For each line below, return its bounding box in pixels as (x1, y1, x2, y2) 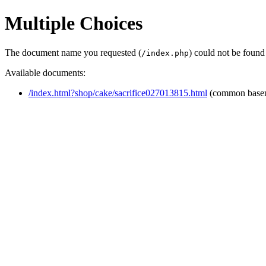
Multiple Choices (5, 12, 142, 34)
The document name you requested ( (5, 47, 141, 58)
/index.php (141, 48, 189, 58)
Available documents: (5, 67, 85, 78)
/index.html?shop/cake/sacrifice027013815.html (28, 87, 207, 98)
